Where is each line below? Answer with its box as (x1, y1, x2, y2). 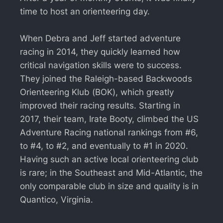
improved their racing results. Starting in (20, 100, 180, 111)
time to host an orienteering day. (20, 6, 150, 16)
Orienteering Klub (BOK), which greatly (20, 87, 174, 97)
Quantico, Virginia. (20, 194, 93, 205)
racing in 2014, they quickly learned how (20, 46, 180, 57)
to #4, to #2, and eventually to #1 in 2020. (20, 140, 188, 151)
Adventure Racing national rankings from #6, (20, 127, 198, 137)
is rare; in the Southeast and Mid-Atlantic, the (20, 167, 203, 178)
